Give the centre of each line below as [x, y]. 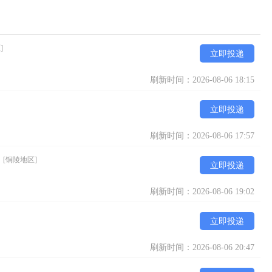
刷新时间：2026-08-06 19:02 [202, 192]
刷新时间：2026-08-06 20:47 [202, 247]
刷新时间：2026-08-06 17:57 [202, 136]
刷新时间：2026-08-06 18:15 [202, 80]
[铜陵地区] [20, 160]
